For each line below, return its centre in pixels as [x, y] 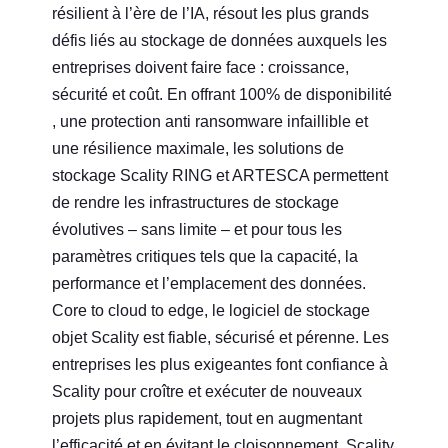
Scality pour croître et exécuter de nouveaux [207, 391]
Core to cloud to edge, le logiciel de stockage [211, 310]
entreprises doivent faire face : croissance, [201, 67]
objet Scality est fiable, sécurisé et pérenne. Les [221, 337]
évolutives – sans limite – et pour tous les [197, 229]
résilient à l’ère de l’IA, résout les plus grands [211, 13]
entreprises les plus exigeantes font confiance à [220, 364]
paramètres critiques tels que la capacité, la [205, 256]
